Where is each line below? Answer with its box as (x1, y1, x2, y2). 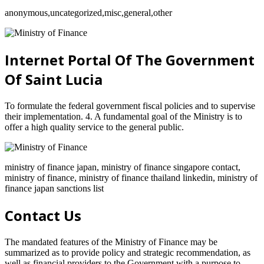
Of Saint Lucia (5, 70, 103, 90)
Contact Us (5, 205, 81, 225)
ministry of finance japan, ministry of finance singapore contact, (5, 162, 240, 173)
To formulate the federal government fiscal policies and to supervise (5, 101, 255, 111)
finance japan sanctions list (5, 183, 104, 194)
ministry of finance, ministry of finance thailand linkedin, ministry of (5, 173, 258, 183)
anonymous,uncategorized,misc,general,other (5, 8, 172, 18)
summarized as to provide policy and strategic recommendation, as (5, 247, 250, 258)
